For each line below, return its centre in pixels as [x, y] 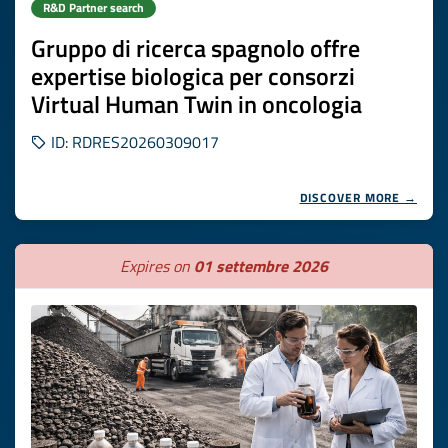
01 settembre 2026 [261, 266]
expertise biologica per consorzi [193, 76]
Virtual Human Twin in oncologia [196, 104]
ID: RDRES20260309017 [133, 142]
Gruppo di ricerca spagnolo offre [195, 48]
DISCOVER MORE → [358, 197]
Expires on [157, 266]
